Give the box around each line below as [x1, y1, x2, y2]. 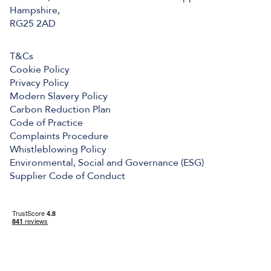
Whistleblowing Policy [10, 142, 106, 156]
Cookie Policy [10, 62, 70, 76]
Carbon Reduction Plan [10, 102, 111, 116]
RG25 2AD [10, 16, 56, 30]
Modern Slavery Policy [10, 89, 108, 103]
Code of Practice [10, 116, 83, 129]
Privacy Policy [10, 76, 69, 90]
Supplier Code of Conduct [10, 169, 125, 183]
